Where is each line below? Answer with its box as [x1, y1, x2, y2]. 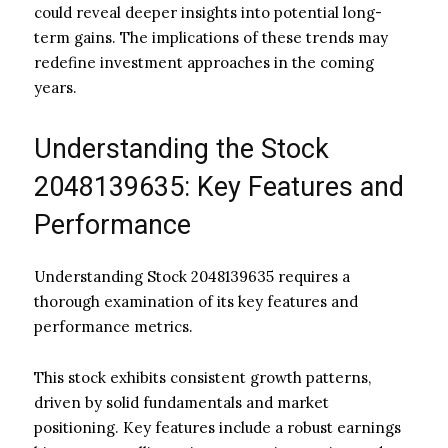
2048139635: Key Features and [34, 170, 404, 203]
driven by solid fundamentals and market [34, 392, 329, 412]
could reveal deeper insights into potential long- [34, 2, 382, 22]
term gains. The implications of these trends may [34, 27, 388, 47]
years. [34, 77, 77, 97]
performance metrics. [34, 316, 193, 336]
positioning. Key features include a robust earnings [34, 417, 401, 437]
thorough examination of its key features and [34, 291, 358, 311]
